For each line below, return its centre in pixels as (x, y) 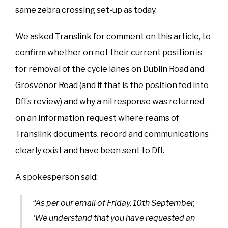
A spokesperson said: (57, 177)
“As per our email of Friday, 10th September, (114, 203)
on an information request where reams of (97, 118)
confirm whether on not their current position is (109, 52)
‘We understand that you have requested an (114, 218)
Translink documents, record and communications (112, 134)
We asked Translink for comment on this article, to (113, 36)
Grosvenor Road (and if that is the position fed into (112, 85)
